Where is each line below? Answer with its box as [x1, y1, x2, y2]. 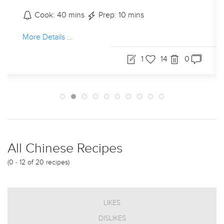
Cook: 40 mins [32, 10, 86, 20]
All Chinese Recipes [7, 140, 122, 156]
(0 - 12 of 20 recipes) [7, 158, 69, 166]
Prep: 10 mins [96, 10, 144, 20]
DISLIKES [98, 214, 126, 222]
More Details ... [22, 32, 73, 42]
